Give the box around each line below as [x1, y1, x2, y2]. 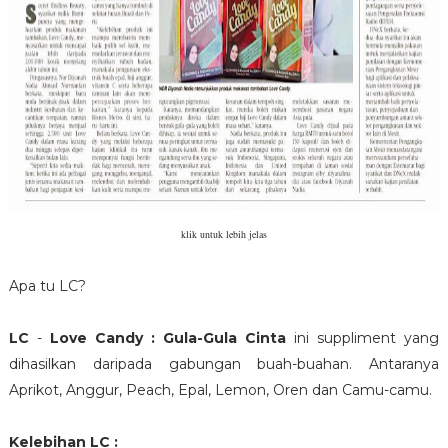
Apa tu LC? [8, 277, 86, 296]
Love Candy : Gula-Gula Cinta [49, 329, 295, 348]
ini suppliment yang [294, 329, 440, 348]
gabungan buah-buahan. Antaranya [151, 355, 440, 374]
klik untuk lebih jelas [180, 227, 267, 242]
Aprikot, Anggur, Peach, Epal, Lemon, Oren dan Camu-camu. [8, 381, 432, 400]
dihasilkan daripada [8, 355, 152, 374]
